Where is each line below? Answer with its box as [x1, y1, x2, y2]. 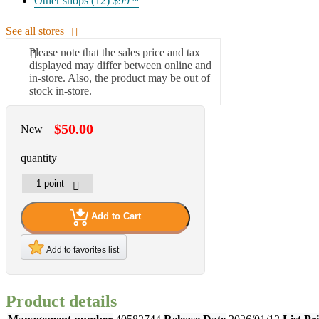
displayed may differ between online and [29, 58, 211, 71]
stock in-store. [29, 84, 92, 97]
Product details [6, 291, 117, 310]
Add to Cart [91, 211, 141, 222]
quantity [21, 151, 57, 164]
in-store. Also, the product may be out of [29, 71, 210, 84]
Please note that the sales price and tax [29, 46, 200, 58]
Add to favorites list [46, 244, 119, 255]
